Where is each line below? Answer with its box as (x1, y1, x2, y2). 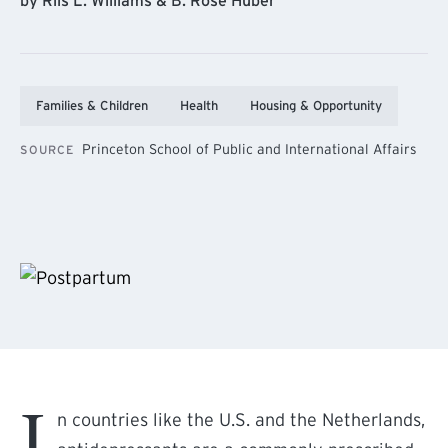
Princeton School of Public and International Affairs (81, 141, 417, 157)
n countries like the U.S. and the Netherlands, (57, 410, 425, 430)
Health (180, 98, 218, 113)
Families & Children (36, 98, 148, 113)
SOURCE (20, 143, 74, 156)
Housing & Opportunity (250, 98, 382, 113)
